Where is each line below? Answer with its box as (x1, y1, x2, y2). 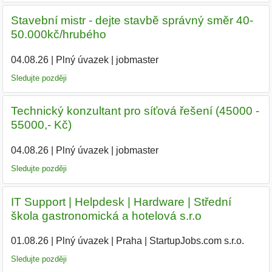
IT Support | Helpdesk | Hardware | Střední (10, 195, 231, 208)
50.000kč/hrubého (10, 27, 106, 41)
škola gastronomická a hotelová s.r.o (10, 209, 202, 222)
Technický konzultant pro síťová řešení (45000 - (10, 104, 259, 118)
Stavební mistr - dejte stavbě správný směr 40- (10, 13, 253, 27)
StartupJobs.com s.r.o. (149, 236, 244, 246)
